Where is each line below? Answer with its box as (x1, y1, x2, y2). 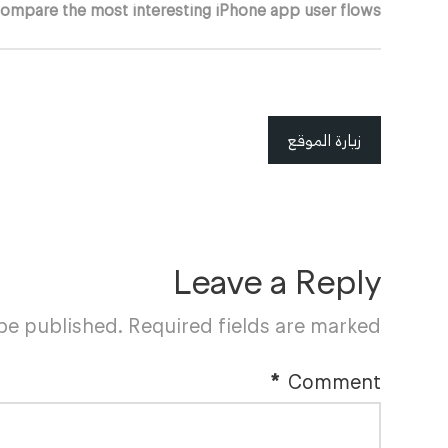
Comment (287, 364, 381, 400)
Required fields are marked (127, 308, 381, 344)
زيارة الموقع (287, 125, 361, 154)
